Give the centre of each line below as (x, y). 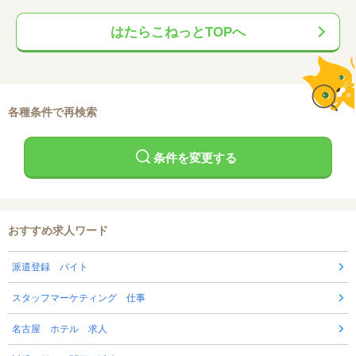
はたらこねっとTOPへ (178, 33)
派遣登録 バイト (50, 267)
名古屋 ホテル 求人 (60, 329)
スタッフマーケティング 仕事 (79, 298)
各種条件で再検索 (52, 112)
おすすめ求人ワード (58, 231)
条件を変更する (195, 157)
